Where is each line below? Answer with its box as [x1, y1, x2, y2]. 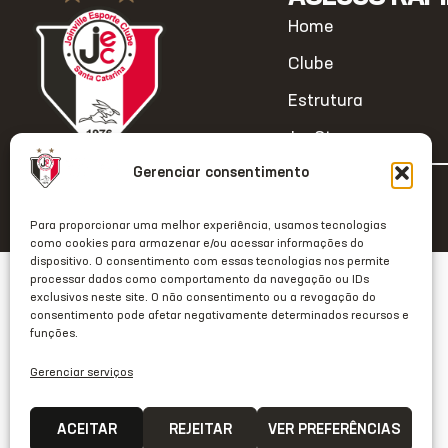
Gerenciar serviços [30, 367, 133, 379]
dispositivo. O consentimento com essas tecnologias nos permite [30, 256, 390, 268]
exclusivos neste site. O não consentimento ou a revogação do [30, 292, 376, 304]
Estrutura [288, 91, 363, 110]
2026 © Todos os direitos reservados [32, 174, 263, 189]
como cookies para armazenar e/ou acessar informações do [30, 238, 364, 250]
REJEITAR [168, 421, 232, 437]
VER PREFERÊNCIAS [267, 421, 401, 437]
